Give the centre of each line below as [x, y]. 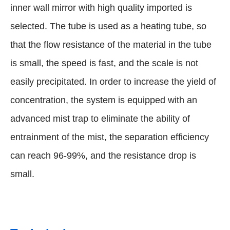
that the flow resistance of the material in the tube [111, 45]
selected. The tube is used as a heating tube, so [108, 26]
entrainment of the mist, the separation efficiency [110, 137]
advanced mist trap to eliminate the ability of [100, 119]
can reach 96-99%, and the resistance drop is [103, 156]
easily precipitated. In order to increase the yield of [113, 82]
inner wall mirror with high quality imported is [101, 8]
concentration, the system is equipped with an [104, 100]
